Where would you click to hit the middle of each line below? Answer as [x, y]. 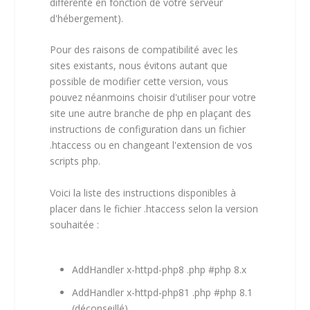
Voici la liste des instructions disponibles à [143, 192]
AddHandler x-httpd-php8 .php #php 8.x [159, 269]
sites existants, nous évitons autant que [139, 66]
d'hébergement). [87, 18]
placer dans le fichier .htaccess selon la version [154, 208]
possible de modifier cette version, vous [139, 82]
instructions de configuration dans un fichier [148, 129]
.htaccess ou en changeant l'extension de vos [152, 145]
